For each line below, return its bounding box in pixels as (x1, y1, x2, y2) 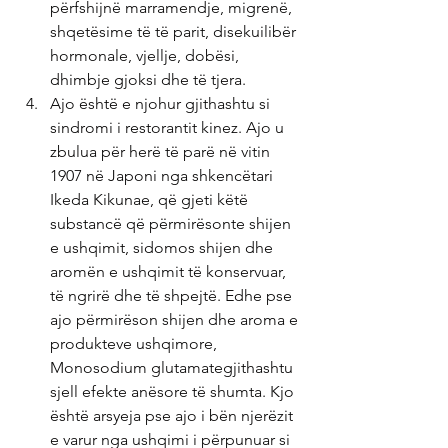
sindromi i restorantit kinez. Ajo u (50, 118, 288, 137)
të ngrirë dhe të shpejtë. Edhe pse (50, 286, 296, 305)
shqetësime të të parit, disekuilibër (50, 22, 300, 41)
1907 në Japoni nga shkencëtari (50, 166, 277, 185)
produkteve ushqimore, (50, 334, 221, 353)
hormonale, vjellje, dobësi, (50, 46, 243, 65)
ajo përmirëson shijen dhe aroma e (50, 310, 302, 329)
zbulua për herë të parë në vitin (50, 142, 274, 161)
